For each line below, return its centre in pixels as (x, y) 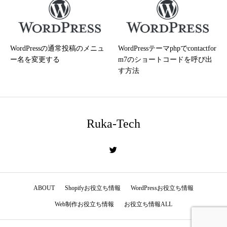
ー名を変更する (35, 59)
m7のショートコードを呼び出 (165, 59)
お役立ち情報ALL (148, 204)
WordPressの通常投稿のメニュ (57, 48)
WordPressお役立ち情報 (162, 188)
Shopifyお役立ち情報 (93, 188)
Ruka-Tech (113, 123)
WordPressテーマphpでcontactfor (167, 48)
